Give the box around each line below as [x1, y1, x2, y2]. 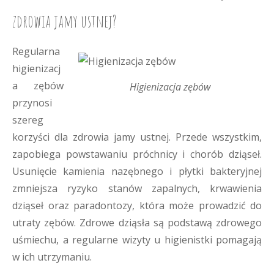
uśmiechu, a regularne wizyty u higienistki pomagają [12, 233, 262, 246]
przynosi [12, 96, 52, 109]
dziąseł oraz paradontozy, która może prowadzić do [12, 199, 262, 212]
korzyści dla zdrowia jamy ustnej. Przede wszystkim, [12, 130, 262, 144]
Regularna [12, 45, 60, 58]
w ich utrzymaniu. [12, 250, 92, 264]
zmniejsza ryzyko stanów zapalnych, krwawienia [12, 182, 262, 195]
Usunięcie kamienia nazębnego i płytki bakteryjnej [12, 165, 262, 178]
